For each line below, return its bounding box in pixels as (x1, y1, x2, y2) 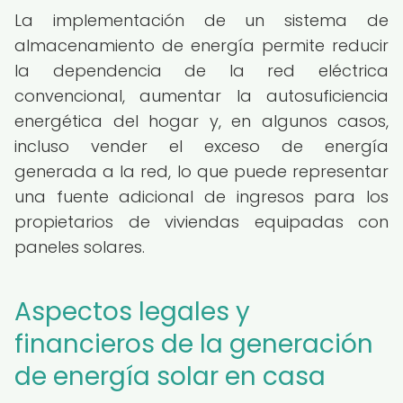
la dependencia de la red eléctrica (14, 59, 389, 82)
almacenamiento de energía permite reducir (14, 34, 389, 57)
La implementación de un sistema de (14, 9, 389, 31)
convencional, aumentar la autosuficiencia (14, 85, 389, 107)
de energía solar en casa (14, 359, 326, 394)
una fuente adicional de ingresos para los (14, 185, 389, 208)
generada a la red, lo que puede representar (14, 160, 389, 183)
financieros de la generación (14, 327, 373, 362)
